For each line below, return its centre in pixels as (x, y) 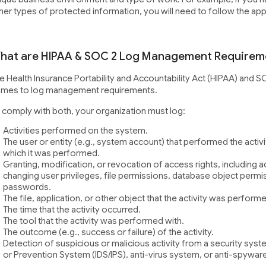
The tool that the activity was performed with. (93, 221)
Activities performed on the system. (75, 131)
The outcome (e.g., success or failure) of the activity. (108, 232)
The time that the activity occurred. (72, 210)
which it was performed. (51, 153)
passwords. (27, 187)
